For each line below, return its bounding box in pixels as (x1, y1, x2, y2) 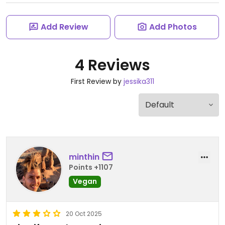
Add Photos (149, 21, 197, 33)
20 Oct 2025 (66, 209, 102, 218)
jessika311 (124, 76, 154, 86)
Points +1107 (69, 162, 113, 172)
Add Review (40, 21, 88, 33)
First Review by (71, 76, 124, 86)
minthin (69, 151, 99, 163)
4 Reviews (75, 55, 150, 76)
